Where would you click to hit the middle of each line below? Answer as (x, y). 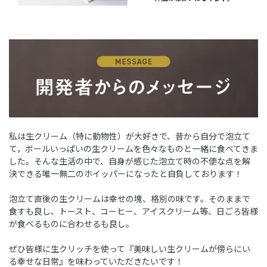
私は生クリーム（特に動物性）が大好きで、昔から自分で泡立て (130, 136)
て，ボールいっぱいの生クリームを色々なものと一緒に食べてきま (133, 148)
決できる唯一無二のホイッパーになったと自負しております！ (126, 173)
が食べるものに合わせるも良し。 (72, 223)
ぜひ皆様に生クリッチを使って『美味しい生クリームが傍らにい (130, 248)
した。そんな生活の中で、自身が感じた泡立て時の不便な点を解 (130, 161)
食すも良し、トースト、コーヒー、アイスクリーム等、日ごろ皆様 (133, 211)
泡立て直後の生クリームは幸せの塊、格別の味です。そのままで (130, 198)
